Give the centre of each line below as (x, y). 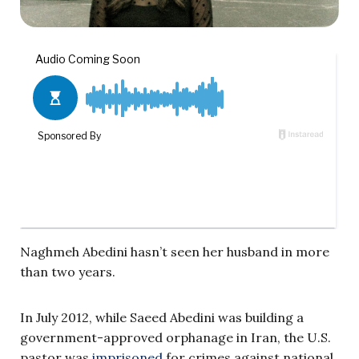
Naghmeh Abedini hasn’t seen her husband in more (175, 251)
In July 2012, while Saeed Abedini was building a (162, 317)
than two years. (68, 271)
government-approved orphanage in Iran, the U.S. (175, 337)
